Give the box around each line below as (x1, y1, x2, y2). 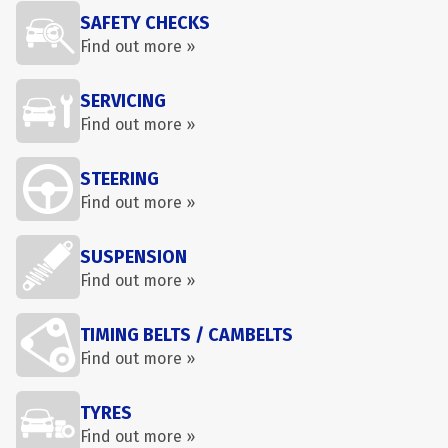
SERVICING (80, 90, 166, 112)
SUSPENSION (80, 246, 187, 268)
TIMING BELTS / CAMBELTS (80, 324, 293, 346)
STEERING (80, 168, 159, 190)
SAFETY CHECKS (80, 12, 210, 34)
